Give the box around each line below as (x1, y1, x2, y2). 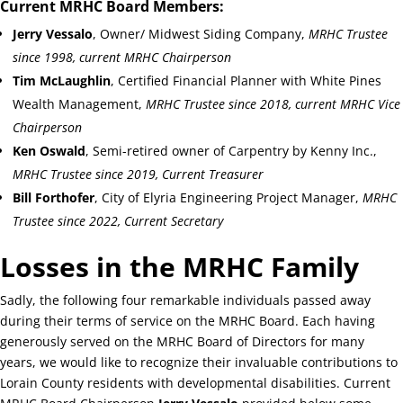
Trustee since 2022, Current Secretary (13, 211, 223, 229)
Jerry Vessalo (13, 24, 93, 42)
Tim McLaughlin (13, 71, 111, 89)
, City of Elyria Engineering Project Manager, (94, 188, 363, 206)
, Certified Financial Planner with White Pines (111, 71, 381, 89)
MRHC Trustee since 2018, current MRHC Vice (146, 94, 400, 112)
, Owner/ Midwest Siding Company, (93, 24, 309, 42)
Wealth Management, (13, 94, 146, 112)
